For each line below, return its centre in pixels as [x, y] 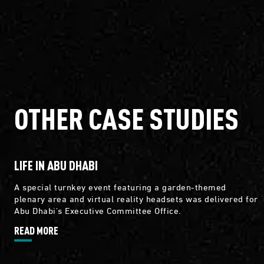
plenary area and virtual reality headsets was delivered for [136, 199]
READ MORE [36, 230]
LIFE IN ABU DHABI [56, 165]
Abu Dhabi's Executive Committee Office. [98, 210]
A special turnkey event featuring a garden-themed [120, 187]
